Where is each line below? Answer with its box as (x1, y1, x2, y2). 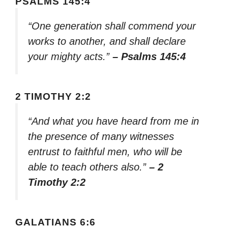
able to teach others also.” (28, 161, 149, 173)
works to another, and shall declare (28, 36, 186, 47)
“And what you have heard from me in (28, 116, 199, 127)
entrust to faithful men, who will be (28, 146, 182, 158)
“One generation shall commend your (28, 20, 196, 32)
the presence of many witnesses (28, 131, 174, 142)
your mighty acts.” (28, 51, 112, 63)
